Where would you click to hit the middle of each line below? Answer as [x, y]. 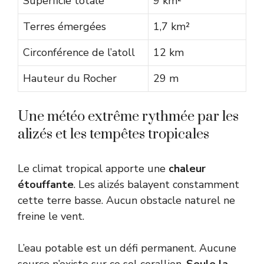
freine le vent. [51, 217]
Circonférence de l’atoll [79, 53]
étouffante [46, 185]
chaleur [187, 169]
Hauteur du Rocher [70, 79]
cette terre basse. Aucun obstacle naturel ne [126, 201]
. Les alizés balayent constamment [156, 185]
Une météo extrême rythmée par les [128, 117]
